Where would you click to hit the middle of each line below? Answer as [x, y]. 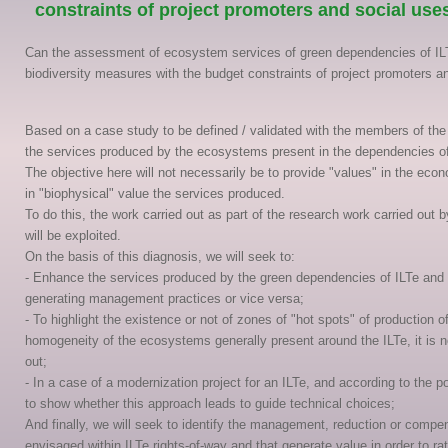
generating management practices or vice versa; [164, 298]
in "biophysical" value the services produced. [155, 193]
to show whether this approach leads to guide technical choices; [210, 403]
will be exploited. [73, 235]
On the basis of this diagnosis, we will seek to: [160, 256]
